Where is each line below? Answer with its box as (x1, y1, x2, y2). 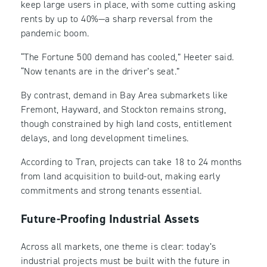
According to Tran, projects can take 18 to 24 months (21, 156, 242, 169)
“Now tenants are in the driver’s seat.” (21, 65, 180, 78)
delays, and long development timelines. (21, 132, 189, 145)
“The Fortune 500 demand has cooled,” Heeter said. (21, 51, 234, 64)
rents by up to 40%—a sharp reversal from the (21, 13, 213, 26)
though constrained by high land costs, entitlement (21, 117, 232, 131)
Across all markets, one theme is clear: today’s (21, 240, 216, 253)
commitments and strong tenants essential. (21, 184, 202, 197)
